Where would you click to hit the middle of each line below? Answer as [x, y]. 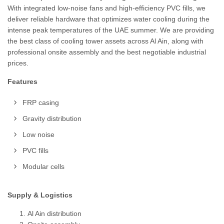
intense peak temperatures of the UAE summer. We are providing [111, 30]
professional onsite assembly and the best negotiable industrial [107, 52]
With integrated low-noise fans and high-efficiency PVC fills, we [106, 8]
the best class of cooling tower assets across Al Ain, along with [105, 41]
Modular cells [43, 166]
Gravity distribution [52, 118]
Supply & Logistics [40, 195]
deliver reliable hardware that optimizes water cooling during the [108, 19]
